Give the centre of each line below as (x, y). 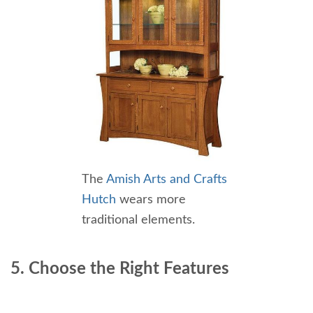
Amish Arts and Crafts (167, 179)
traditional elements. (138, 220)
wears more (153, 199)
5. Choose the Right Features (120, 269)
